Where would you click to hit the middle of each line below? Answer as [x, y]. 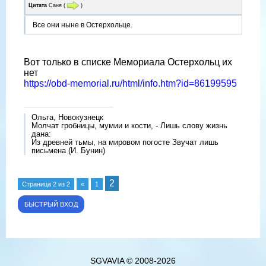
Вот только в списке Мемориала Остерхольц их [128, 62]
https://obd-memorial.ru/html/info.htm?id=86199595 [130, 84]
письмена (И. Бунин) [68, 151]
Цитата [38, 5]
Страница [37, 184]
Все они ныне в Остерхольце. [83, 25]
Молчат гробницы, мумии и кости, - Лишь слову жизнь [129, 126]
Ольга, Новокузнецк [67, 118]
